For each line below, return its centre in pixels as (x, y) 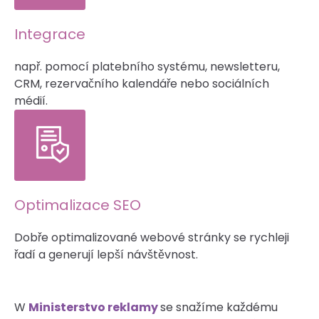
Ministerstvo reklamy (94, 307)
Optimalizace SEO (78, 205)
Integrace (50, 34)
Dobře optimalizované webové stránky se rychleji (152, 237)
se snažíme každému (219, 307)
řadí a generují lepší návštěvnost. (106, 254)
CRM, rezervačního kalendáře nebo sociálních (142, 83)
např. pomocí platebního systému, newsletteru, (147, 66)
